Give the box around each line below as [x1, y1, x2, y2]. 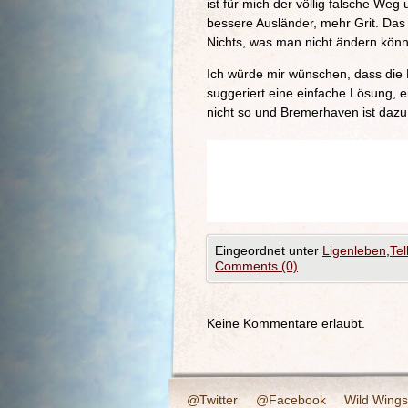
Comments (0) [215, 259, 298, 273]
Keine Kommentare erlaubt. [207, 316, 365, 331]
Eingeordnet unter [215, 243, 322, 258]
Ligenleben [322, 243, 386, 258]
